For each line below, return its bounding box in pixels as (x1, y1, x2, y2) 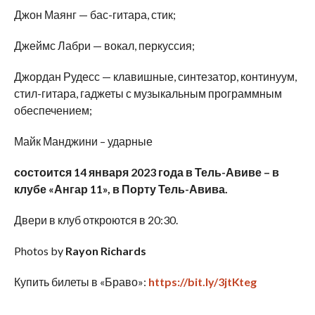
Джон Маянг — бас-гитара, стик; (13, 8, 176, 22)
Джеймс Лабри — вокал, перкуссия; (13, 39, 195, 53)
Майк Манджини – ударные (13, 134, 153, 148)
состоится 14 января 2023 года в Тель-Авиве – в (13, 165, 279, 179)
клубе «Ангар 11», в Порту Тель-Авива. (13, 182, 228, 196)
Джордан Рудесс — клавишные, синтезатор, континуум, (13, 70, 297, 84)
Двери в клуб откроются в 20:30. (13, 213, 178, 227)
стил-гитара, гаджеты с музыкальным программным (13, 86, 282, 101)
